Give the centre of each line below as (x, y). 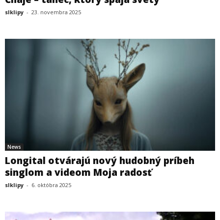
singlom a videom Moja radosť (78, 173)
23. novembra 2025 (56, 12)
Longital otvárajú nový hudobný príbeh (100, 161)
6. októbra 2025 (51, 185)
